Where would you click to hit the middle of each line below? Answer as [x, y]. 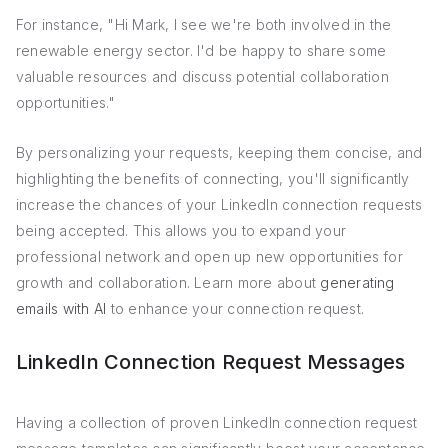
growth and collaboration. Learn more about [168, 282]
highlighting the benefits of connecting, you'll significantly [213, 178]
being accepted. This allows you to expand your [181, 230]
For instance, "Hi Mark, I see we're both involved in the [204, 24]
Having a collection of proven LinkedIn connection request [217, 422]
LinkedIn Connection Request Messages [211, 362]
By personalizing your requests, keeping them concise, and [219, 152]
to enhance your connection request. [235, 308]
